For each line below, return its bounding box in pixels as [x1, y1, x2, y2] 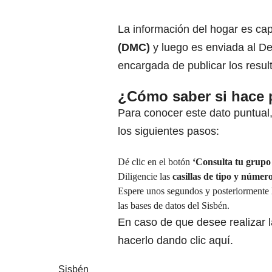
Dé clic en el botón [118, 157, 192, 168]
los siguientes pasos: [118, 125, 219, 138]
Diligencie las [118, 171, 172, 182]
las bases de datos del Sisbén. [118, 200, 229, 211]
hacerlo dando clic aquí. [118, 234, 233, 247]
